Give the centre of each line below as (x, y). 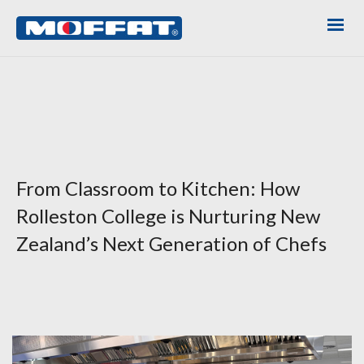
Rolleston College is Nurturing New (168, 216)
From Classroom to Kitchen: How (158, 188)
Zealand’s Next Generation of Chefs (171, 244)
